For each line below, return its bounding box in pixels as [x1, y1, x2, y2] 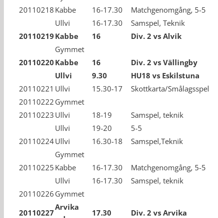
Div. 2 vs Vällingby [131, 57, 198, 67]
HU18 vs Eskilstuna [131, 71, 200, 80]
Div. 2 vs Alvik [131, 31, 182, 41]
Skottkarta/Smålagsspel [131, 84, 209, 93]
